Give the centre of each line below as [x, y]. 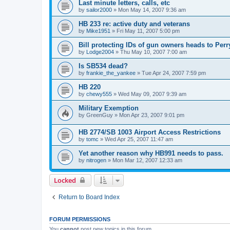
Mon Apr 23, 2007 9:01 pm [152, 115]
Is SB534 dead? [103, 66]
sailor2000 [99, 9]
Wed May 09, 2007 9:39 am [152, 94]
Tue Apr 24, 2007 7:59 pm [174, 73]
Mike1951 [98, 31]
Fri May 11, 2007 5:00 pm [148, 31]
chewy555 [99, 94]
